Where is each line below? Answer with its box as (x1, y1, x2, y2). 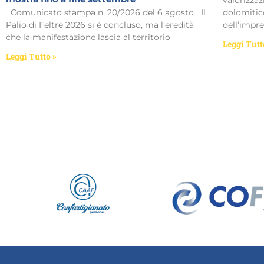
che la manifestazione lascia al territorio (6, 31, 170, 42)
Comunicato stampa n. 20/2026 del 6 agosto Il (6, 6, 206, 18)
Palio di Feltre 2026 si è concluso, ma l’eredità (6, 19, 194, 30)
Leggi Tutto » (6, 50, 57, 62)
